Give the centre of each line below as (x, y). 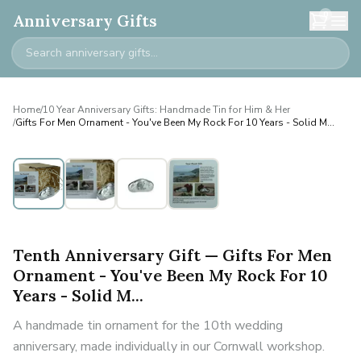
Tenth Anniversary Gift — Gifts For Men (172, 255)
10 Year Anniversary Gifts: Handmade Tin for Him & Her (166, 110)
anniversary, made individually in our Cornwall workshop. (169, 346)
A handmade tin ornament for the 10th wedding (148, 326)
